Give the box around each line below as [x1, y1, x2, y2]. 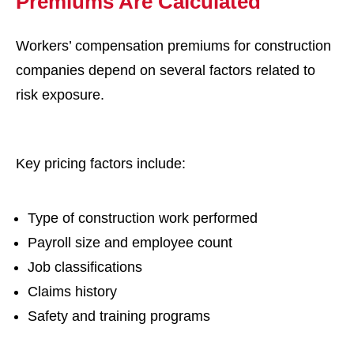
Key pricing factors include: [16, 156, 186, 171]
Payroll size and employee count [28, 235, 232, 250]
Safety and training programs [28, 308, 210, 324]
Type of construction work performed [28, 210, 258, 226]
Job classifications [28, 259, 142, 275]
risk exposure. [16, 87, 104, 103]
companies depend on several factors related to [16, 62, 315, 78]
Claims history [28, 284, 117, 299]
